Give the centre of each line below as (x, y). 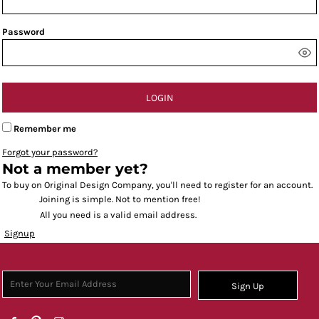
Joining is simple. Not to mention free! (120, 199)
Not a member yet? (75, 169)
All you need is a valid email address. (119, 215)
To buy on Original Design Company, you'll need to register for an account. (157, 185)
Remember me (45, 129)
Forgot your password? (50, 152)
